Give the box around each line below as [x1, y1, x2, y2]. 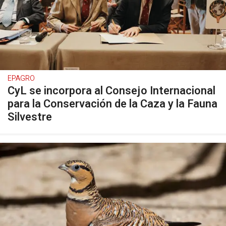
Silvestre [8, 109, 52, 125]
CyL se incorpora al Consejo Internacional [8, 83, 215, 99]
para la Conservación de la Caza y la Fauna [8, 96, 217, 112]
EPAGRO [8, 73, 35, 84]
